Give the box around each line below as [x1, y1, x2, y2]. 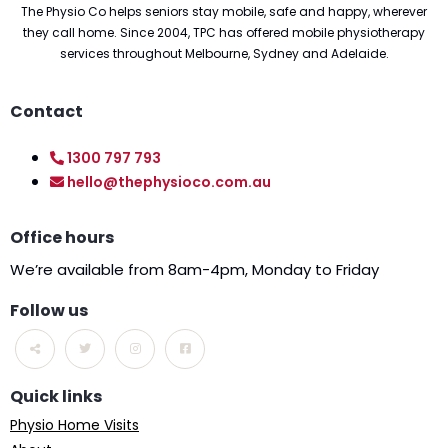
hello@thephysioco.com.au [67, 172, 271, 192]
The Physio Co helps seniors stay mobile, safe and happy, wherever [21, 3, 427, 20]
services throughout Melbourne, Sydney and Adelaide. [59, 45, 389, 62]
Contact [10, 100, 83, 123]
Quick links [10, 385, 102, 408]
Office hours [10, 226, 114, 249]
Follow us [10, 299, 88, 322]
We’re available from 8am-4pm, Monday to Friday [10, 259, 379, 280]
